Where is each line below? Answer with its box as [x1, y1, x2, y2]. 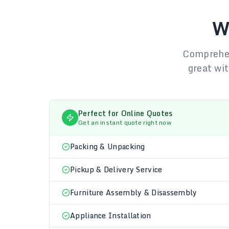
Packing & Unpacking [70, 141, 145, 152]
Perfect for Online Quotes [78, 107, 173, 119]
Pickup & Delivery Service [70, 164, 163, 175]
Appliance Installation [70, 210, 151, 221]
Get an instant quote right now [78, 118, 171, 127]
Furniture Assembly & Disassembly [70, 187, 197, 198]
